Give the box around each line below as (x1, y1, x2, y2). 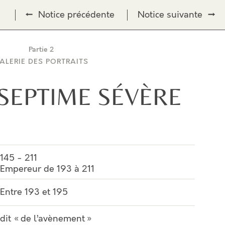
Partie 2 (29, 46, 54, 54)
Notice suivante (138, 9, 205, 21)
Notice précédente (36, 9, 115, 21)
